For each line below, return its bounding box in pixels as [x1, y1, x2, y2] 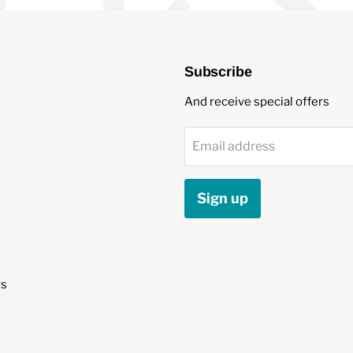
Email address [192, 138, 275, 154]
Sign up [197, 189, 248, 206]
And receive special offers [184, 94, 329, 109]
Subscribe [184, 63, 252, 80]
